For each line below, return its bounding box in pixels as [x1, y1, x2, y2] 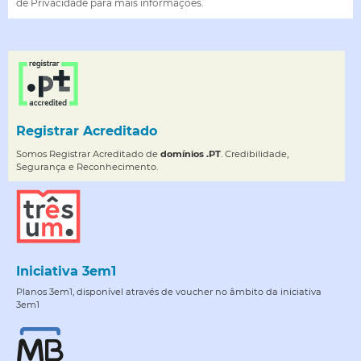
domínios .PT [160, 148, 221, 160]
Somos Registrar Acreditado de [16, 148, 160, 160]
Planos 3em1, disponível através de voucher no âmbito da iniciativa [16, 285, 322, 297]
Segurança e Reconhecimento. [16, 161, 158, 173]
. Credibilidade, [221, 148, 288, 160]
